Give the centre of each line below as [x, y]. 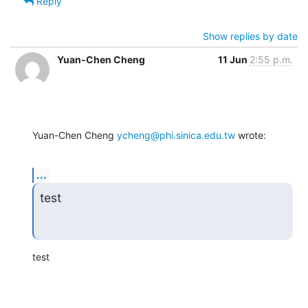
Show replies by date [250, 36]
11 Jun [234, 59]
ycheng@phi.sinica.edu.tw [176, 135]
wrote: [251, 135]
